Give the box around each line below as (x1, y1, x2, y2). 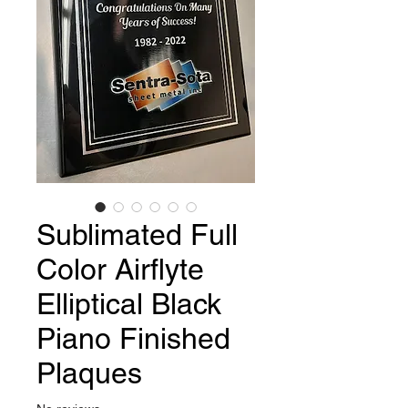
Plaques (36, 356, 142, 391)
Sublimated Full (36, 218, 238, 252)
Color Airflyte (36, 252, 204, 287)
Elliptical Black (36, 287, 221, 321)
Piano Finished (36, 321, 230, 356)
